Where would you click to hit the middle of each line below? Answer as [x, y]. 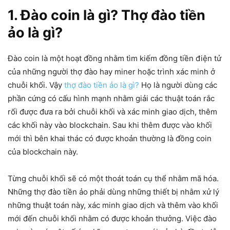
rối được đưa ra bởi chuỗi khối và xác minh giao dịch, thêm [112, 112]
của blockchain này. [43, 152]
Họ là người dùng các [178, 85]
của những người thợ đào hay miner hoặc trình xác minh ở [111, 72]
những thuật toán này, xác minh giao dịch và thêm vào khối [113, 205]
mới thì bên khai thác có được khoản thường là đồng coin [110, 138]
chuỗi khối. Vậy [36, 85]
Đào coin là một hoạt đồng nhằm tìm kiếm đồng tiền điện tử [114, 58]
